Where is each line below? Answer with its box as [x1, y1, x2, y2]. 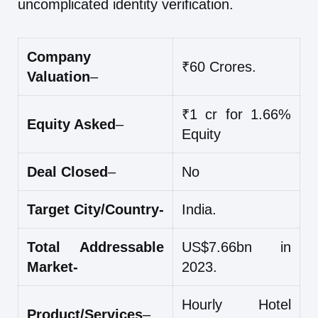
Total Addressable [27, 239, 164, 256]
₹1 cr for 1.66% [182, 106, 291, 123]
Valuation [27, 69, 90, 85]
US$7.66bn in [182, 239, 291, 256]
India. [182, 202, 216, 218]
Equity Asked [27, 116, 116, 133]
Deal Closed [27, 164, 108, 180]
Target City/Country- [27, 202, 164, 218]
